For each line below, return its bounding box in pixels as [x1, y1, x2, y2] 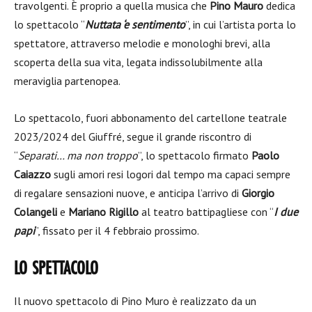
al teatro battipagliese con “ [139, 205, 274, 219]
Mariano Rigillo [68, 205, 139, 219]
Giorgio [242, 186, 274, 200]
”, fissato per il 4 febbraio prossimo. [35, 224, 199, 237]
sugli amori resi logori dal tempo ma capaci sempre [51, 167, 290, 181]
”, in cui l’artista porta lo [185, 17, 296, 31]
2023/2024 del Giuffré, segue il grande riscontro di [14, 130, 251, 143]
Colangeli [14, 205, 57, 219]
